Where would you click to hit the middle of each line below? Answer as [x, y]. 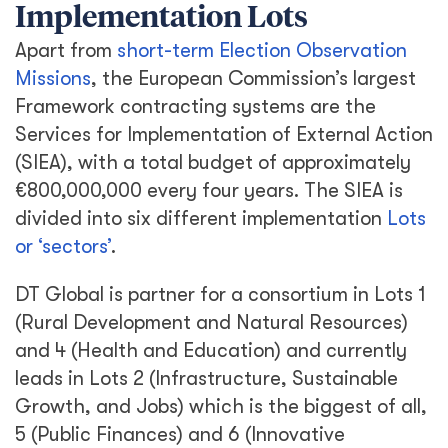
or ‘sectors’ [63, 246]
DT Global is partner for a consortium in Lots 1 [220, 294]
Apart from [66, 50]
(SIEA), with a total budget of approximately [213, 162]
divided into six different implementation [201, 218]
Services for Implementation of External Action [224, 134]
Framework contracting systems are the [195, 106]
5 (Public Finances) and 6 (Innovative [180, 434]
